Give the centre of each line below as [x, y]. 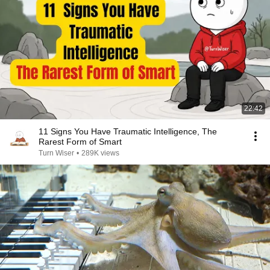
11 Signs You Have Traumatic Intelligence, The [128, 131]
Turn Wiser [56, 153]
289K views [100, 153]
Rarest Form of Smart [80, 142]
